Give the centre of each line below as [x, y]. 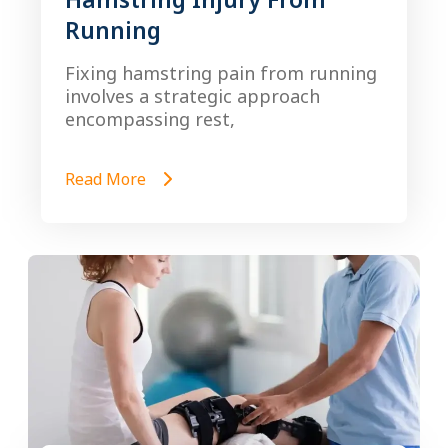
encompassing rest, [150, 119]
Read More [107, 179]
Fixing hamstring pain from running [221, 73]
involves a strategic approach [192, 96]
